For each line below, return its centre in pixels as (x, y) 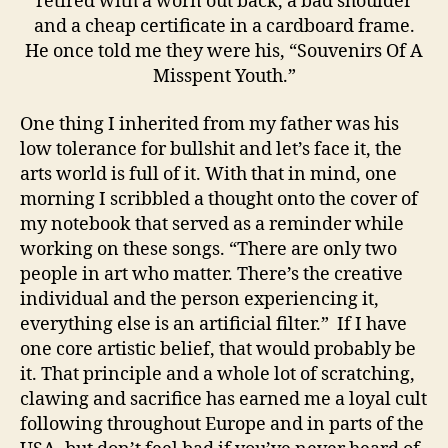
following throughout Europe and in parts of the (222, 424)
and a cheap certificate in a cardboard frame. (224, 27)
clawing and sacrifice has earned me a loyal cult (223, 399)
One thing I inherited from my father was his (209, 124)
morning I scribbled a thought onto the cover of (219, 199)
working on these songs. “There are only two (208, 249)
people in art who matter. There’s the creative (211, 274)
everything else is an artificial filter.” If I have (213, 324)
